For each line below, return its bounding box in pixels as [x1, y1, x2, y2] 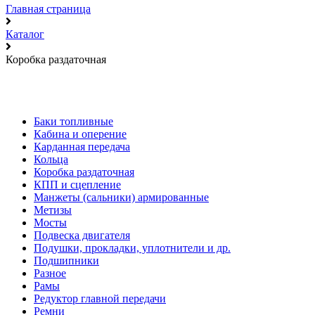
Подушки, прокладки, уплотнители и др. [34, 242, 231, 255]
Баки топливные [34, 115, 113, 128]
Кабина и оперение [34, 128, 127, 141]
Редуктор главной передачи [34, 292, 166, 305]
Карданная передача [34, 141, 130, 153]
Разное [34, 267, 66, 280]
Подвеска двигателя [34, 229, 130, 242]
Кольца [34, 153, 68, 166]
